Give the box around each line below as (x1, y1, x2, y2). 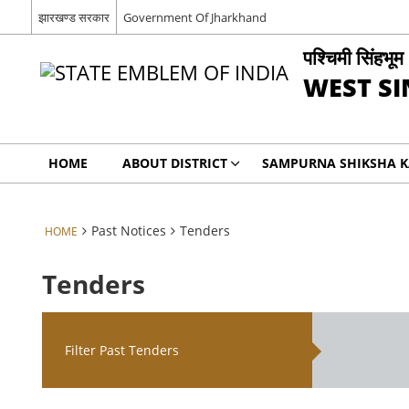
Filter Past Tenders (65, 341, 180, 359)
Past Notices (90, 222, 166, 239)
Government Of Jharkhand (122, 8, 267, 26)
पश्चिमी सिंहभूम (302, 44, 404, 70)
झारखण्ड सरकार (37, 8, 110, 26)
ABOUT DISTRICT (121, 154, 227, 172)
